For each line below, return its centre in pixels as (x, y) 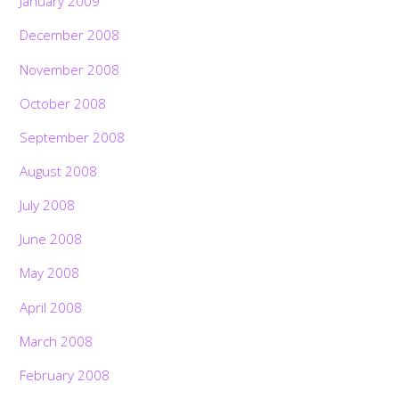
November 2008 (70, 69)
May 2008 (50, 273)
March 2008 (57, 341)
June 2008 (51, 239)
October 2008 (63, 103)
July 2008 (48, 205)
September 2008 (73, 137)
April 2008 (51, 307)
